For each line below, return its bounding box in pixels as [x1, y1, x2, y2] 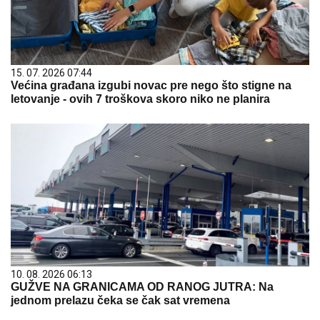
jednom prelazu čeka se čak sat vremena [11, 294, 230, 306]
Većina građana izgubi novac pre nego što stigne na [11, 79, 291, 91]
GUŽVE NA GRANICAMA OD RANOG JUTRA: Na [11, 280, 274, 293]
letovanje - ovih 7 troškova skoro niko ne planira [11, 92, 270, 105]
